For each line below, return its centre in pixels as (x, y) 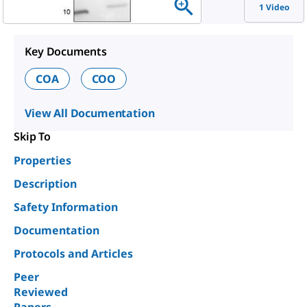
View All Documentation (90, 113)
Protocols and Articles (73, 254)
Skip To (33, 136)
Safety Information (66, 207)
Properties (42, 160)
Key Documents (66, 51)
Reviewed (41, 292)
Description (45, 184)
